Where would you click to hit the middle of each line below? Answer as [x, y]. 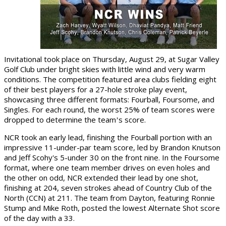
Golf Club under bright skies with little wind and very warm [105, 69]
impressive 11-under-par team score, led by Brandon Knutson [112, 147]
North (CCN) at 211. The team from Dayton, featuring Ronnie [109, 198]
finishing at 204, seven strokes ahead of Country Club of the [108, 188]
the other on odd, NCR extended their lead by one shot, [101, 178]
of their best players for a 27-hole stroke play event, [96, 89]
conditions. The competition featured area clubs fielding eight [110, 79]
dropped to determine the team [60, 120]
